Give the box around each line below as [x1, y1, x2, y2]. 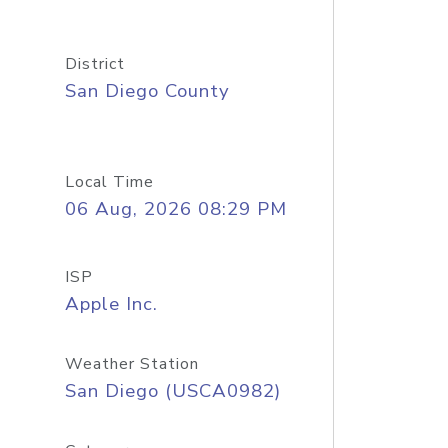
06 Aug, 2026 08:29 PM [64, 196, 287, 222]
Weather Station [64, 353, 199, 375]
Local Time [64, 171, 154, 193]
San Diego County [64, 78, 230, 104]
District [64, 53, 125, 75]
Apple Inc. [64, 291, 158, 317]
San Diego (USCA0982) [64, 378, 281, 404]
